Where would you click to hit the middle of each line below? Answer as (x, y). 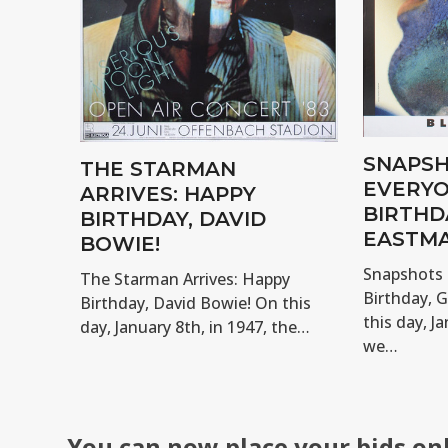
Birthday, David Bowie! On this (195, 303)
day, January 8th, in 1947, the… (194, 327)
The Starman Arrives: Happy (184, 279)
